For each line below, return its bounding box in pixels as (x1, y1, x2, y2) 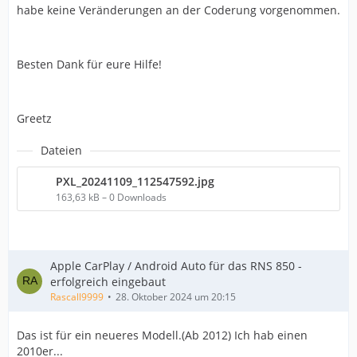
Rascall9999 (50, 290, 104, 304)
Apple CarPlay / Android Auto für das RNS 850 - (50, 258, 302, 273)
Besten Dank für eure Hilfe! (17, 57, 162, 72)
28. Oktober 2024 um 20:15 (116, 290, 236, 304)
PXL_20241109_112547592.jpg (56, 174, 214, 189)
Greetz (17, 111, 52, 126)
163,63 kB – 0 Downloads (56, 190, 167, 204)
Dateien (41, 143, 82, 158)
